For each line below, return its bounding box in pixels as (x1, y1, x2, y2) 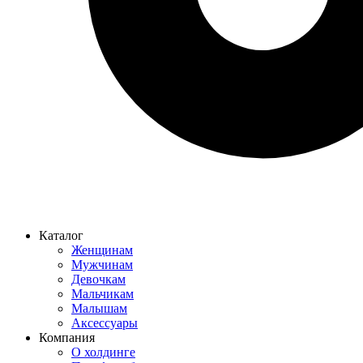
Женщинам (71, 243, 133, 258)
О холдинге (71, 345, 135, 360)
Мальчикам (71, 287, 134, 301)
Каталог (39, 228, 83, 243)
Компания (39, 331, 95, 345)
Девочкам (71, 272, 126, 287)
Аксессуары (71, 316, 138, 331)
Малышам (71, 301, 127, 316)
